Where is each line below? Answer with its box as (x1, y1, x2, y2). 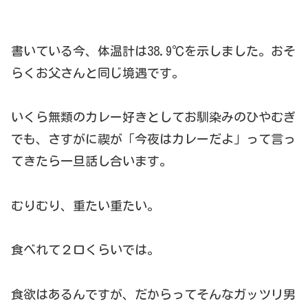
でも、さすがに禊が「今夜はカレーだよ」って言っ (11, 133, 296, 146)
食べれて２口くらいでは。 (11, 243, 159, 256)
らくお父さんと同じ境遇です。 (11, 66, 184, 79)
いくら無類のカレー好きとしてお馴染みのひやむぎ (11, 111, 296, 124)
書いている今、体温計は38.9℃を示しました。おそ (11, 44, 296, 57)
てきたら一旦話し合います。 (11, 155, 172, 168)
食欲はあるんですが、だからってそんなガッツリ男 (11, 287, 296, 300)
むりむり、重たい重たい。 (11, 199, 159, 212)
